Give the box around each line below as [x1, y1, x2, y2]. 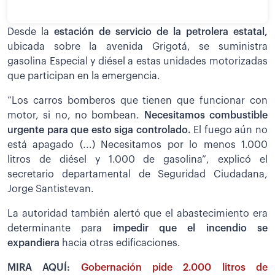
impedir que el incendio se [102, 223, 268, 233]
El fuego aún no [190, 125, 268, 135]
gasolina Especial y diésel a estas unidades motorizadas [7, 56, 268, 66]
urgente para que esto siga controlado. [7, 125, 191, 135]
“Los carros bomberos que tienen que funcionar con [7, 95, 268, 106]
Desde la [7, 26, 54, 37]
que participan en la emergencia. [7, 71, 160, 81]
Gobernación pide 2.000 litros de [80, 262, 268, 273]
